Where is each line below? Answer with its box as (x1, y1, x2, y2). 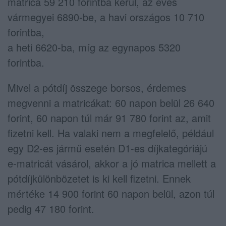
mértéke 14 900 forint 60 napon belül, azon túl (8, 186, 214, 201)
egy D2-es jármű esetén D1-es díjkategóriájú (8, 141, 207, 155)
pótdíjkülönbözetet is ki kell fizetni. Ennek (8, 171, 191, 186)
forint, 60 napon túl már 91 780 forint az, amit (8, 110, 211, 125)
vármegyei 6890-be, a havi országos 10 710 (8, 10, 204, 24)
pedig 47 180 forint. (8, 201, 94, 216)
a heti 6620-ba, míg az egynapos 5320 (8, 40, 181, 54)
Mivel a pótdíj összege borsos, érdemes (8, 80, 186, 95)
